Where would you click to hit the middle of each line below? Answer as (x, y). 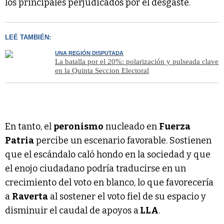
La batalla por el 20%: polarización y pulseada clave (137, 62)
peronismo (78, 127)
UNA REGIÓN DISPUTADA (89, 53)
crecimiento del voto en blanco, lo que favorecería (109, 183)
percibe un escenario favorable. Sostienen (123, 141)
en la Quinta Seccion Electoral (102, 71)
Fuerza (175, 127)
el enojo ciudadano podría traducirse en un (95, 169)
